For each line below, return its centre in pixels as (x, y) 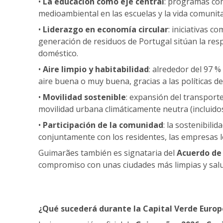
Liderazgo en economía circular (106, 29)
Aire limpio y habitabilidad (96, 69)
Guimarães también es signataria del (108, 153)
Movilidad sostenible (84, 97)
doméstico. (58, 53)
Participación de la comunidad (103, 125)
